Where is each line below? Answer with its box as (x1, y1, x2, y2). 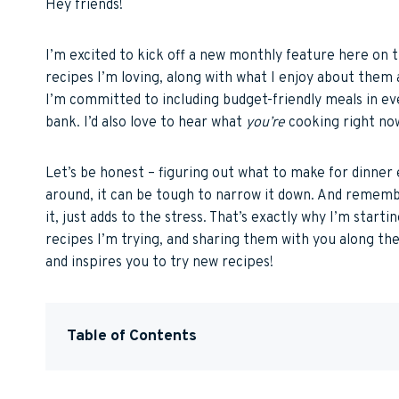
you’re (246, 113, 285, 132)
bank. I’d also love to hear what (45, 113, 246, 132)
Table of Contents (67, 325, 197, 346)
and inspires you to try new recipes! (45, 253, 273, 272)
